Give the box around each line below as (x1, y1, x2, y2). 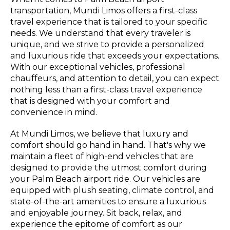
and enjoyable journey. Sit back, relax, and (10, 208, 182, 218)
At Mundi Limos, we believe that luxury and (10, 129, 188, 139)
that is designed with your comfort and (10, 96, 170, 106)
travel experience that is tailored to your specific (10, 17, 207, 27)
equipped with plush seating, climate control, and (10, 185, 214, 196)
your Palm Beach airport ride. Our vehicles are (10, 174, 200, 184)
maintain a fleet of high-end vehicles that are (10, 151, 194, 162)
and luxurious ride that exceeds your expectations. (10, 51, 219, 61)
